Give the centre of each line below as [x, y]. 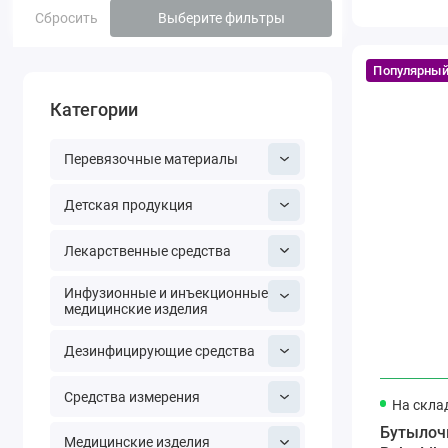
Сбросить [66, 17]
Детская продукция [128, 204]
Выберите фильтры [221, 17]
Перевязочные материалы [150, 159]
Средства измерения [131, 396]
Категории [94, 110]
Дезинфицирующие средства [159, 351]
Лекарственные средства [147, 250]
